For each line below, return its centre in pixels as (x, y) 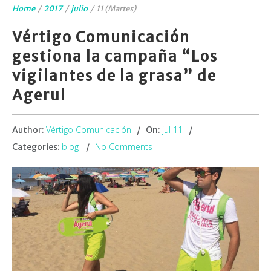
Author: (29, 130)
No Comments (124, 147)
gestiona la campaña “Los (115, 57)
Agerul (39, 95)
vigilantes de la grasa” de (114, 76)
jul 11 (172, 130)
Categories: (37, 147)
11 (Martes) (116, 9)
